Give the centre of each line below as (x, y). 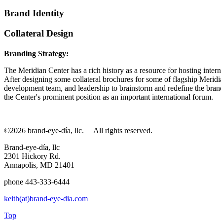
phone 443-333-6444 (37, 182)
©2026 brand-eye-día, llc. (49, 131)
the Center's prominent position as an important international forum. (109, 97)
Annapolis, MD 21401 (39, 165)
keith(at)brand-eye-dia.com (46, 199)
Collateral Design (39, 34)
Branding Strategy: (36, 54)
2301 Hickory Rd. (32, 156)
